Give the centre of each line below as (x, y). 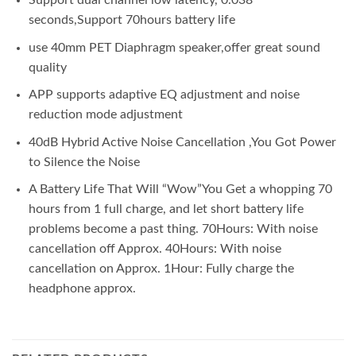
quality (47, 67)
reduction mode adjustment (105, 115)
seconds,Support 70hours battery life (132, 20)
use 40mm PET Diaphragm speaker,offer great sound (174, 47)
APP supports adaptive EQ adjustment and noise (164, 95)
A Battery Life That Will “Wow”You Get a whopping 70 (180, 190)
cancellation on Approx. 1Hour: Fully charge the (161, 269)
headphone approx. (82, 289)
